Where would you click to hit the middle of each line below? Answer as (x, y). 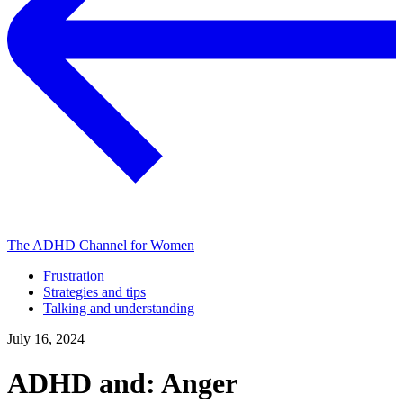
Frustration (74, 276)
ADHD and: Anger (122, 383)
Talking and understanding (119, 309)
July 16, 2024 (46, 339)
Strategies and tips (94, 292)
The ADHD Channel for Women (101, 246)
